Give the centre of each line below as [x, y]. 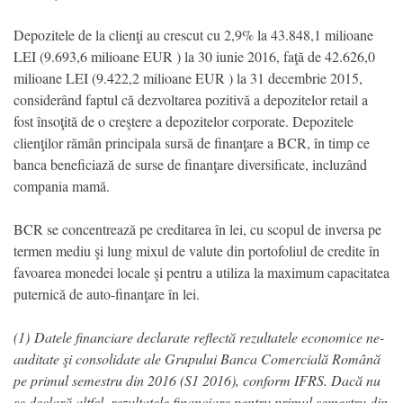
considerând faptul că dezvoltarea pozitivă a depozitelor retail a [191, 99]
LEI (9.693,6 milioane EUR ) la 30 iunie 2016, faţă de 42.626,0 [194, 56]
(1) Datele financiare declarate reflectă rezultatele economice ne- [199, 336]
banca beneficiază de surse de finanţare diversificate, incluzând [190, 164]
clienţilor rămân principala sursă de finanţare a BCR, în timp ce [192, 142]
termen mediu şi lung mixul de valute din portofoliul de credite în [197, 250]
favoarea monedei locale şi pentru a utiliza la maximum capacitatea [201, 272]
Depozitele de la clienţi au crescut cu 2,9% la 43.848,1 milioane [193, 34]
